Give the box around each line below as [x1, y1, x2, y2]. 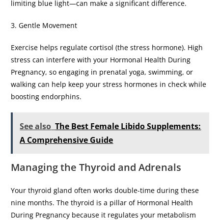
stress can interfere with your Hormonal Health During [11, 55, 191, 64]
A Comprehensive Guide [20, 134, 113, 145]
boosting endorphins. [11, 91, 86, 101]
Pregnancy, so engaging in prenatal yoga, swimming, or [11, 67, 193, 77]
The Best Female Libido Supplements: [55, 120, 201, 132]
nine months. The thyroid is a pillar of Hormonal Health [11, 197, 193, 207]
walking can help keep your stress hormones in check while [11, 79, 207, 89]
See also [20, 120, 52, 132]
